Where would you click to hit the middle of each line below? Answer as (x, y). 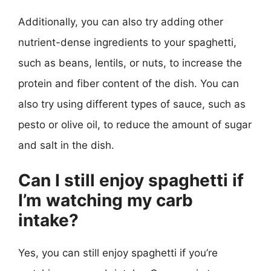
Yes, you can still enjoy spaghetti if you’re (118, 253)
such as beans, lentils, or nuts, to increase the (130, 63)
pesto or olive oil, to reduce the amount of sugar (135, 124)
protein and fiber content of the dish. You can (129, 83)
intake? (48, 220)
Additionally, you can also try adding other (121, 21)
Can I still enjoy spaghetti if (131, 180)
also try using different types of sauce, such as (132, 104)
